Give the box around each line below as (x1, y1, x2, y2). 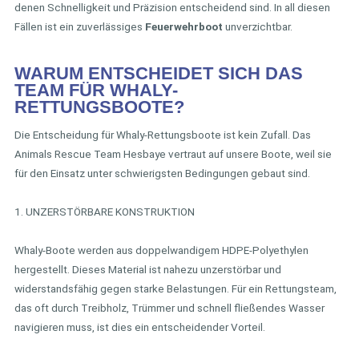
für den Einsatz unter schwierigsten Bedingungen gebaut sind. (14, 166, 310, 179)
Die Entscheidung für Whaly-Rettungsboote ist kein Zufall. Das (14, 127, 311, 141)
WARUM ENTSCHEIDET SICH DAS (14, 63, 303, 83)
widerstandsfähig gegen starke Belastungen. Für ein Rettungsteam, (14, 281, 337, 295)
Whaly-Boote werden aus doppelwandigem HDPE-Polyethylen (14, 243, 309, 256)
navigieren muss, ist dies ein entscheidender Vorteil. (14, 320, 265, 333)
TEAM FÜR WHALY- (14, 79, 178, 100)
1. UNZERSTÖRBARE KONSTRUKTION (14, 204, 195, 218)
